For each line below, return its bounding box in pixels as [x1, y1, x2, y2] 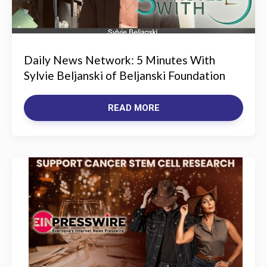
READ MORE [107, 103, 160, 113]
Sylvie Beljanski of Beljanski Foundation [24, 69, 225, 82]
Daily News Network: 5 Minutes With [24, 53, 215, 67]
